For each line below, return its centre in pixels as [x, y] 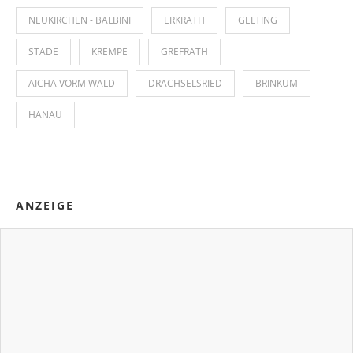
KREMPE [110, 51]
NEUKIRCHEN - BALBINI [80, 20]
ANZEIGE [45, 205]
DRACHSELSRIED [185, 83]
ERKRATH [184, 20]
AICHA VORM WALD [72, 83]
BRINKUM [277, 83]
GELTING [258, 20]
